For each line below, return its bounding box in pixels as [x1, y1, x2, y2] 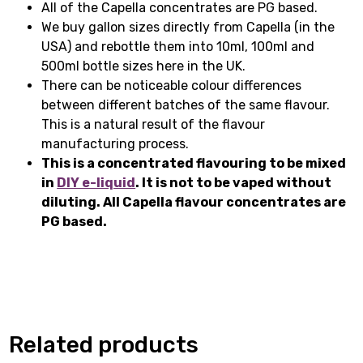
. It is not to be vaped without [135, 175, 332, 191]
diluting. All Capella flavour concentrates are [41, 194, 347, 211]
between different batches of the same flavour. [41, 97, 331, 113]
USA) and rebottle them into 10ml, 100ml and [41, 39, 315, 55]
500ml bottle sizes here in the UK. [41, 58, 246, 75]
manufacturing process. [41, 136, 190, 152]
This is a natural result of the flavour [41, 117, 266, 133]
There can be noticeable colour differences [41, 78, 302, 94]
